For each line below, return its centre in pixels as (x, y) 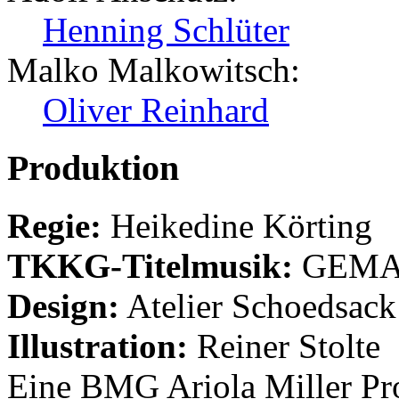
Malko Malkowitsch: (154, 70)
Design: (63, 305)
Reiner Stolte (284, 346)
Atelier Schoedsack (258, 305)
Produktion (93, 167)
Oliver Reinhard (156, 110)
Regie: (54, 225)
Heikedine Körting (237, 225)
